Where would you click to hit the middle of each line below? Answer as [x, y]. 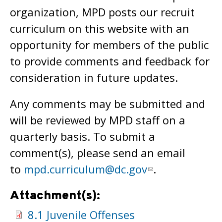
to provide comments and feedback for [110, 61]
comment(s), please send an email [98, 153]
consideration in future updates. [94, 77]
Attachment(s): [57, 196]
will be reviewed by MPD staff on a [98, 120]
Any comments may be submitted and [108, 104]
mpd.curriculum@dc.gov [85, 169]
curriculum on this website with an [100, 28]
